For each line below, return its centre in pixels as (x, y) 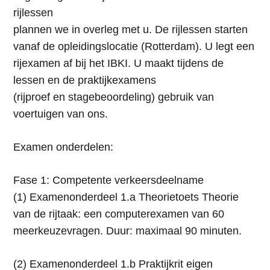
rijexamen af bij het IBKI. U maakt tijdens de (118, 64)
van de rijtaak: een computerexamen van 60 (118, 214)
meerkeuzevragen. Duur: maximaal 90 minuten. (127, 231)
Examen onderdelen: (63, 147)
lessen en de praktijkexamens (84, 80)
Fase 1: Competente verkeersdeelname (108, 181)
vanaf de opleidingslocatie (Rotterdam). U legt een (133, 47)
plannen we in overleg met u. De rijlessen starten (130, 30)
